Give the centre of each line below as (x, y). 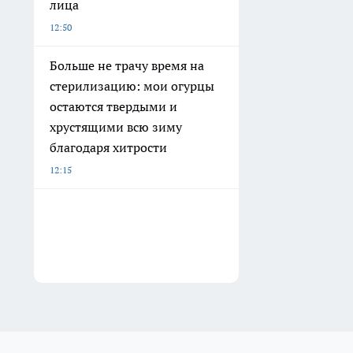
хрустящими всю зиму (116, 127)
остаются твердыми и (113, 107)
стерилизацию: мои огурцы (132, 86)
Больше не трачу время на (127, 66)
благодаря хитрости (108, 148)
